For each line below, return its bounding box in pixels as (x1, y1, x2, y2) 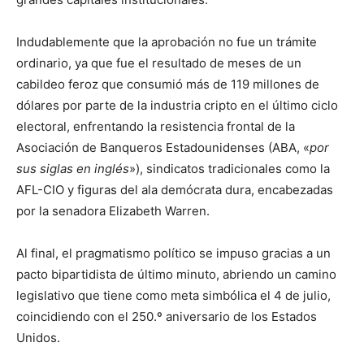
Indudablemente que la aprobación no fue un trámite (16, 34, 317, 50)
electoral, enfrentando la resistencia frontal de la (16, 119, 295, 134)
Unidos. (16, 330, 60, 345)
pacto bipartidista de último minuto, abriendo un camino (16, 266, 336, 282)
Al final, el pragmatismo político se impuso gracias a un (16, 245, 331, 261)
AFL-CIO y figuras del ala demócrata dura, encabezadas (16, 182, 333, 197)
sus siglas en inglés (16, 161, 129, 176)
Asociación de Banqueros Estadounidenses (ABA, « (16, 140, 310, 155)
